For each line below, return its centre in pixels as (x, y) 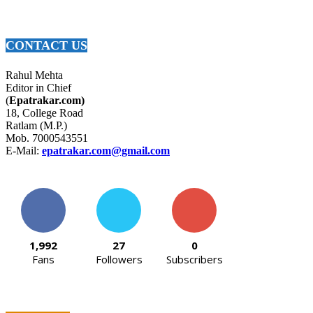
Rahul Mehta (34, 75)
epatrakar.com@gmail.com (106, 151)
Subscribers (194, 260)
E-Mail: (24, 151)
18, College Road (44, 113)
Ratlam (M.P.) (36, 126)
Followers (119, 260)
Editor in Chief (38, 88)
